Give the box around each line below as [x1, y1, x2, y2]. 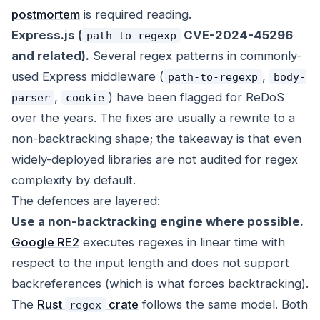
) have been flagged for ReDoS [108, 90, 284, 105]
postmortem [11, 7, 80, 22]
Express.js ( [11, 28, 82, 43]
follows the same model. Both [138, 297, 308, 312]
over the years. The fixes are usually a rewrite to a [11, 111, 295, 126]
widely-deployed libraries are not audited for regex [11, 152, 298, 167]
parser [11, 91, 50, 104]
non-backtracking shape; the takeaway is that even [11, 131, 301, 146]
